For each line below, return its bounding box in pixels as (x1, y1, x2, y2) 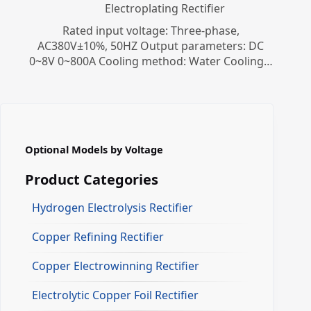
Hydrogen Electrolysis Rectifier (32, 200, 193, 216)
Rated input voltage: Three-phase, (62, 23, 239, 39)
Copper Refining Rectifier (32, 229, 164, 245)
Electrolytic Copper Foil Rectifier (32, 287, 199, 303)
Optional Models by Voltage (25, 142, 163, 157)
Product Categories (25, 170, 158, 190)
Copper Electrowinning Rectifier (32, 258, 199, 274)
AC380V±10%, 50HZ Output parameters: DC (37, 38, 264, 54)
